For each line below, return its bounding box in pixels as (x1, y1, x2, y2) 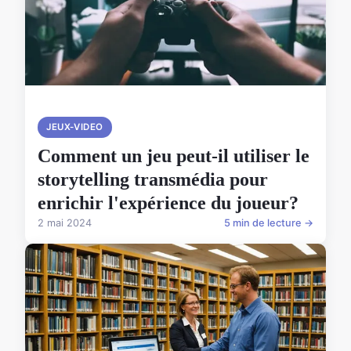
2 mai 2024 (38, 217, 92, 230)
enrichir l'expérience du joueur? (38, 193, 299, 214)
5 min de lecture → (224, 217, 313, 230)
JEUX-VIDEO (46, 121, 103, 133)
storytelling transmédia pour (38, 169, 268, 190)
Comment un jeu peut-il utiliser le (38, 146, 309, 167)
